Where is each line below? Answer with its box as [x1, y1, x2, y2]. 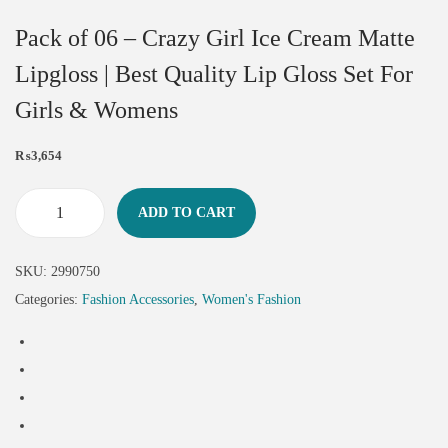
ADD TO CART [138, 205, 235, 221]
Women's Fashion [202, 292, 301, 308]
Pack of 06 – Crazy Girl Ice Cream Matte [15, 25, 415, 52]
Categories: [15, 292, 82, 308]
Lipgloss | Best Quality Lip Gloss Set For [15, 61, 413, 88]
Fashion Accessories [82, 292, 194, 308]
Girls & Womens [15, 97, 178, 124]
